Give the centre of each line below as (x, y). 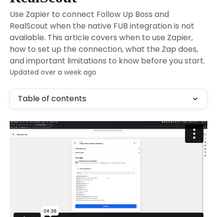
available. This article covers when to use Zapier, (101, 38)
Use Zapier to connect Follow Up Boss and (89, 14)
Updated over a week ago (53, 72)
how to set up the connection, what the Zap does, (104, 49)
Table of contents (52, 99)
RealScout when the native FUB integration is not (102, 26)
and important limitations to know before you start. (107, 61)
